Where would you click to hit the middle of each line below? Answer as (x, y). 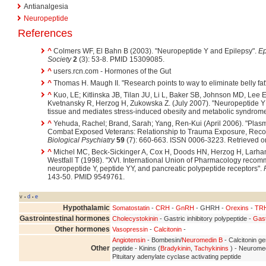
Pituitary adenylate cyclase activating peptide (177, 256)
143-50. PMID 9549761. (86, 177)
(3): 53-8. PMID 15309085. (121, 59)
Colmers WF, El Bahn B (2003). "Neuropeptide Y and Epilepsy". (156, 51)
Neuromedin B (202, 240)
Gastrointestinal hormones (65, 218)
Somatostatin (131, 208)
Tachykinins (211, 248)
